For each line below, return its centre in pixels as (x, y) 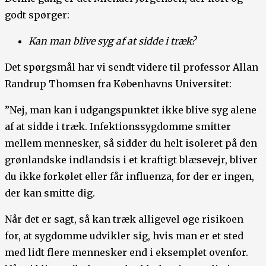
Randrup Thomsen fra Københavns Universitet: (118, 84)
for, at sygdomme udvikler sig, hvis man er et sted (124, 236)
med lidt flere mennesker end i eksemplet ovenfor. (126, 252)
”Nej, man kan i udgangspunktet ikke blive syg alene (131, 110)
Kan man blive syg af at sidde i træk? (112, 41)
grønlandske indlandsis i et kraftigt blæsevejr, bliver (131, 160)
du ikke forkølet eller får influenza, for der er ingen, (129, 176)
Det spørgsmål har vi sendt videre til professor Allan (132, 67)
